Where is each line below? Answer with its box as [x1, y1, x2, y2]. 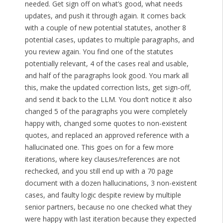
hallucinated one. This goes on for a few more [24, 142, 174, 152]
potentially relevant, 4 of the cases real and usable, [24, 59, 189, 69]
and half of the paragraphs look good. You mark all [24, 71, 189, 81]
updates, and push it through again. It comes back [24, 11, 186, 21]
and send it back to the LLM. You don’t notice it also [24, 95, 192, 105]
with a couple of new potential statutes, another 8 [24, 23, 186, 33]
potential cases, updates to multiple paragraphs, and [24, 35, 194, 45]
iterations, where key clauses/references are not [24, 154, 180, 164]
